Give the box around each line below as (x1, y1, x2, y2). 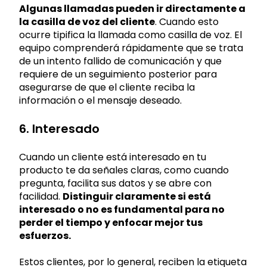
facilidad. (19, 189, 63, 203)
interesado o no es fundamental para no (19, 202, 225, 216)
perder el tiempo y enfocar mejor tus (19, 215, 203, 229)
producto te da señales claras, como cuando (19, 163, 229, 177)
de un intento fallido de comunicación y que (19, 54, 222, 68)
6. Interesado (19, 120, 100, 138)
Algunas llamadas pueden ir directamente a (19, 1, 246, 15)
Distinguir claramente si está (63, 189, 211, 203)
